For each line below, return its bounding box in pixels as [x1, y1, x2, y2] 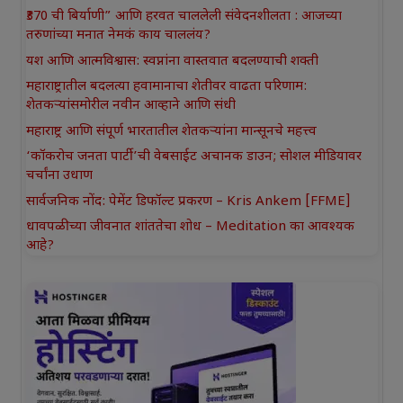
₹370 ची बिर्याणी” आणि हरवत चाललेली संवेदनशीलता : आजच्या [25, 8, 342, 26]
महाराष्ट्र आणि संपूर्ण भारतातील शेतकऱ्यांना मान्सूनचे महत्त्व [25, 122, 317, 140]
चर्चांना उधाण [25, 167, 93, 185]
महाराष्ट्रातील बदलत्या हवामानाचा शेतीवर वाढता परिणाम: [25, 78, 307, 96]
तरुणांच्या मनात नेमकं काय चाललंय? [25, 27, 210, 45]
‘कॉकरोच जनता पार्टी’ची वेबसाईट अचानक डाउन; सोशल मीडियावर [25, 148, 362, 166]
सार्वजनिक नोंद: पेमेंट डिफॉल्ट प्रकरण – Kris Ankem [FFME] [25, 193, 351, 210]
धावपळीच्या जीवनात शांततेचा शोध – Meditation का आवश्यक [25, 219, 354, 237]
